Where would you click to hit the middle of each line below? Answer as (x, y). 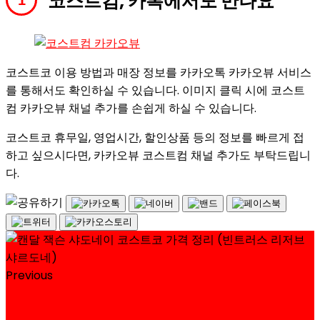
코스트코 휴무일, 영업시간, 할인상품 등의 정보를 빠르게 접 (155, 137)
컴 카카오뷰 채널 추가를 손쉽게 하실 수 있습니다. (131, 108)
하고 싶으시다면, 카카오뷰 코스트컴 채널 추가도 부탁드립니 (158, 155)
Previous (29, 275)
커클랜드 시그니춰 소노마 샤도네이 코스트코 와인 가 (156, 299)
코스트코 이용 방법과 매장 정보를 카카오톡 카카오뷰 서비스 (159, 72)
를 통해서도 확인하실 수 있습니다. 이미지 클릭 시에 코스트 (155, 90)
